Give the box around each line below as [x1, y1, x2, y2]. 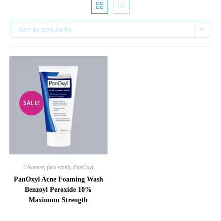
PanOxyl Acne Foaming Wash [13, 176, 103, 184]
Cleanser [23, 164, 44, 171]
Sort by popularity [19, 25, 73, 34]
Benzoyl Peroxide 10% [25, 186, 92, 194]
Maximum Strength [29, 196, 88, 204]
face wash [47, 164, 71, 171]
